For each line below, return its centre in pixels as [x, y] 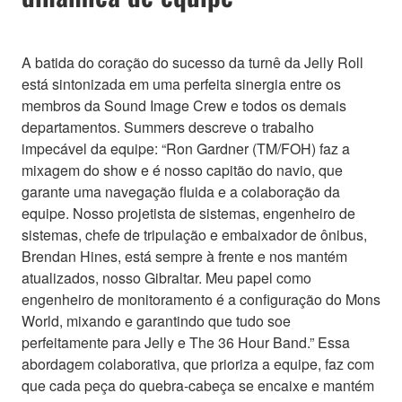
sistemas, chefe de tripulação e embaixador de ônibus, [194, 234]
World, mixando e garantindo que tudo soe [156, 320]
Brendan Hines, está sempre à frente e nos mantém [184, 256]
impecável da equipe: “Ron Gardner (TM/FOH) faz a [186, 148]
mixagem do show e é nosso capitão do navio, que [182, 170]
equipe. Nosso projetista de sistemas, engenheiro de [188, 213]
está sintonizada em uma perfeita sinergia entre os [181, 83]
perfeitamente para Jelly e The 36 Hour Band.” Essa [186, 342]
